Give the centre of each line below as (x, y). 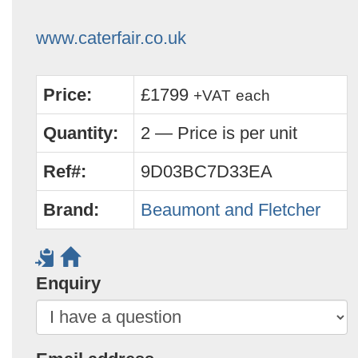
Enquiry (68, 283)
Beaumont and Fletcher (231, 210)
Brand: (71, 210)
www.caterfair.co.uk (111, 38)
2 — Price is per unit (219, 133)
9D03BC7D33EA (207, 171)
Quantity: (81, 133)
